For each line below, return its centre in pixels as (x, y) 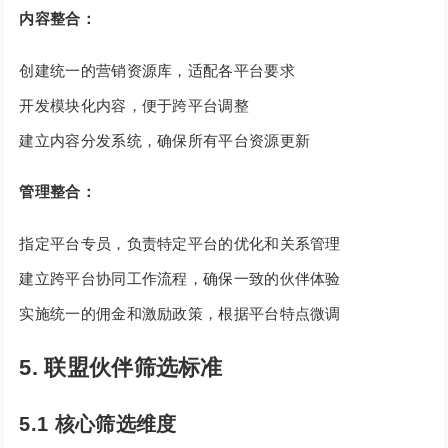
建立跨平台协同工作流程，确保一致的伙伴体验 (180, 279)
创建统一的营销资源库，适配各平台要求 (157, 71)
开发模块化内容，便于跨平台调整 (134, 106)
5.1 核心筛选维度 (98, 424)
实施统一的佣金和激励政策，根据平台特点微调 (180, 314)
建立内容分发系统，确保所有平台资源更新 (165, 141)
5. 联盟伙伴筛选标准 (121, 368)
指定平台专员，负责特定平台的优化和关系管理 (180, 244)
